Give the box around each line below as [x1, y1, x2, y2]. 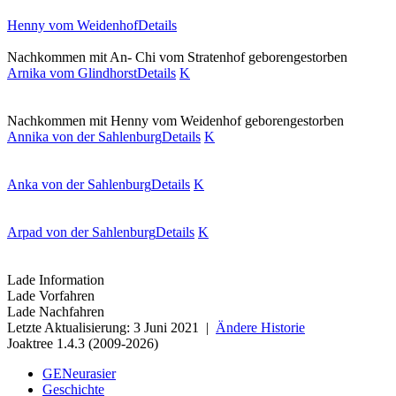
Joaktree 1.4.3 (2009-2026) [7, 336, 158, 351]
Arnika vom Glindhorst [7, 65, 137, 80]
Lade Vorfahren [7, 288, 95, 303]
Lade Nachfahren [7, 304, 104, 319]
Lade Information [7, 272, 104, 287]
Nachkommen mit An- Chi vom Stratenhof [7, 49, 245, 65]
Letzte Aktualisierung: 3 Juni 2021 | [7, 320, 216, 335]
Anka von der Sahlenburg [7, 177, 151, 192]
